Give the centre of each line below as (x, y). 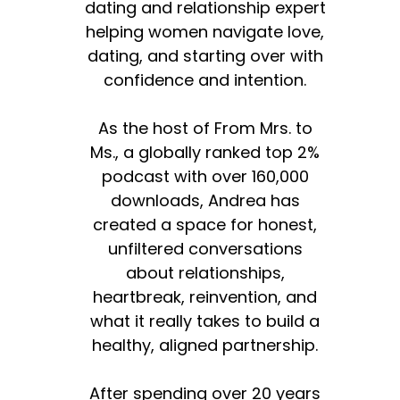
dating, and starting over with (205, 56)
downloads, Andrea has (205, 201)
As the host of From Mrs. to (205, 129)
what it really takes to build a (205, 321)
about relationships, (205, 273)
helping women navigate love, (205, 32)
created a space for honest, (205, 225)
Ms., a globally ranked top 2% (205, 153)
